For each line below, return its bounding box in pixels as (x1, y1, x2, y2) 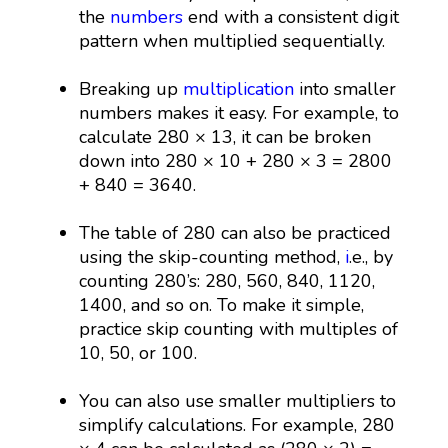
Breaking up (79, 77, 184, 102)
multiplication (183, 77, 295, 102)
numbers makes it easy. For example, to (79, 101, 400, 126)
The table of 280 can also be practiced (79, 221, 392, 246)
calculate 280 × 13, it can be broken (79, 125, 372, 150)
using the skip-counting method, (79, 245, 346, 270)
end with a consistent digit (183, 5, 400, 30)
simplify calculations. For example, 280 (79, 413, 396, 438)
